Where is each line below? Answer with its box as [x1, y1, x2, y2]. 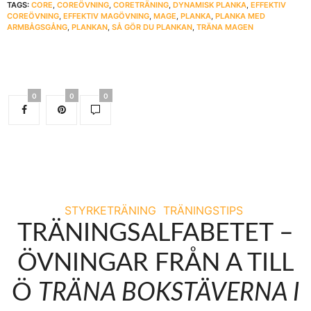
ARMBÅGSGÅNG [7, 22, 67, 32]
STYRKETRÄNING [65, 203, 156, 217]
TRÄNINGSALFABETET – [17, 220, 294, 246]
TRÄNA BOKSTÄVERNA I [37, 280, 300, 305]
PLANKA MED [215, 10, 265, 21]
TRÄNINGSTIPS [163, 203, 243, 217]
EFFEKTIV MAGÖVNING [63, 10, 149, 21]
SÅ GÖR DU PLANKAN [112, 22, 192, 32]
